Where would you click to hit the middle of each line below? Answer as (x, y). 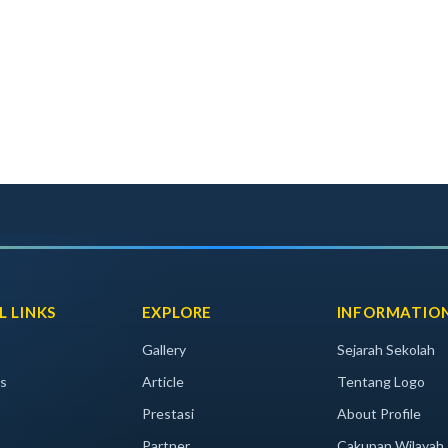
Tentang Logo (380, 381)
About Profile (378, 413)
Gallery (163, 349)
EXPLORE (177, 312)
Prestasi (167, 413)
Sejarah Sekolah (385, 349)
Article (162, 381)
